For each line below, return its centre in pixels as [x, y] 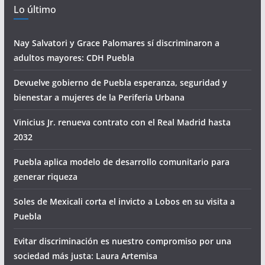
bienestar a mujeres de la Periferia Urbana [99, 97]
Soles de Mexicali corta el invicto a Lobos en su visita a [124, 201]
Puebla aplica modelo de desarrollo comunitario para [121, 161]
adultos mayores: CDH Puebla [74, 57]
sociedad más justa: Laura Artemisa [85, 256]
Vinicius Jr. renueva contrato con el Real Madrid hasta [122, 122]
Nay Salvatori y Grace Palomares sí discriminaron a [116, 43]
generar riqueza [45, 176]
